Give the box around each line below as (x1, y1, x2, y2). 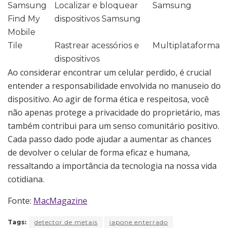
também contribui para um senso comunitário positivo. (8, 120, 219, 131)
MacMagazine (33, 195, 87, 206)
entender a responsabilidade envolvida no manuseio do (8, 80, 221, 91)
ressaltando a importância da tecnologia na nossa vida (8, 160, 217, 171)
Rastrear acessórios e (54, 40, 139, 50)
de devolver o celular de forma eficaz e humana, (8, 146, 190, 158)
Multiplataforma (152, 40, 220, 50)
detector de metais (34, 218, 98, 226)
